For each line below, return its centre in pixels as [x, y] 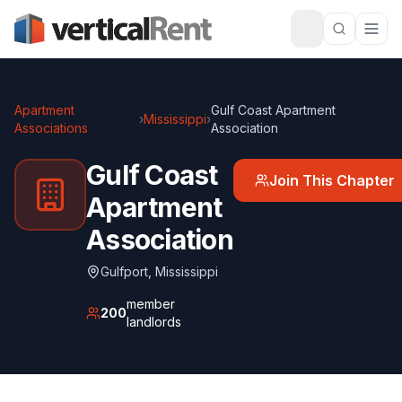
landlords [153, 322]
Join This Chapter [332, 180]
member [150, 304]
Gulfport [124, 271]
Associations [51, 128]
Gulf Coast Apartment [273, 110]
